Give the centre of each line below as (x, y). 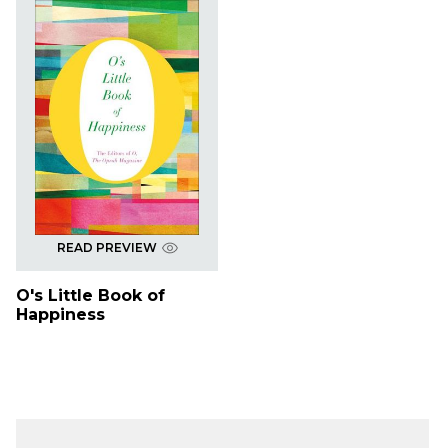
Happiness (60, 315)
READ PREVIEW (106, 248)
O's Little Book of (90, 296)
